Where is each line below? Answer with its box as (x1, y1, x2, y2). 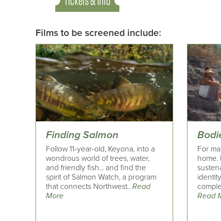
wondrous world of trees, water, (46, 153, 149, 163)
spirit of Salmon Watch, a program (46, 172, 156, 182)
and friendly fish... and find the (46, 162, 146, 173)
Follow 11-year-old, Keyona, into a (46, 144, 155, 154)
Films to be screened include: (36, 27, 161, 39)
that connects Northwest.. (46, 181, 132, 191)
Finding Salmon (46, 129, 118, 142)
